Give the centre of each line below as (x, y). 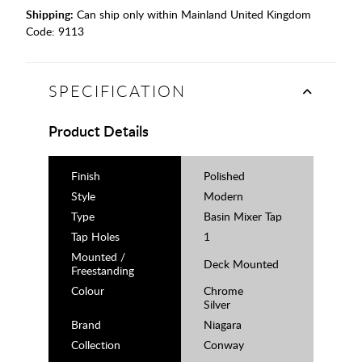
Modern (223, 196)
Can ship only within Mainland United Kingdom (192, 15)
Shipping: (50, 15)
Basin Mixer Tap (243, 217)
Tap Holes (95, 237)
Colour (88, 291)
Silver (217, 305)
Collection (96, 345)
